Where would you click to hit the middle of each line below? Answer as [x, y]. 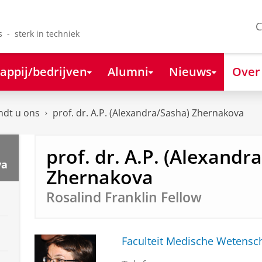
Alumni [128, 71]
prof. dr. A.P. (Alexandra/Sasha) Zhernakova [148, 113]
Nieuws [190, 71]
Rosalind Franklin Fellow [124, 197]
